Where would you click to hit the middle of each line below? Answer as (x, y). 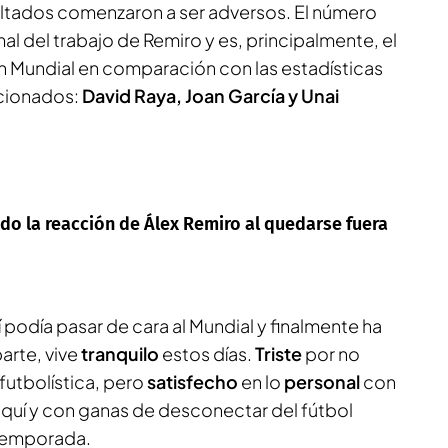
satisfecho (194, 381)
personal (323, 381)
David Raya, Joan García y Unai (210, 95)
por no (332, 353)
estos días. (208, 353)
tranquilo (121, 353)
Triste (280, 353)
